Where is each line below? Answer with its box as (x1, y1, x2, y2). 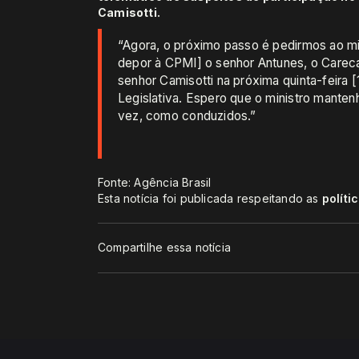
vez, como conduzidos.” (118, 107, 256, 123)
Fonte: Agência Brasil (98, 175, 212, 189)
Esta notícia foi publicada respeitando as (98, 191, 322, 205)
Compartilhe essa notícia (98, 240, 232, 255)
